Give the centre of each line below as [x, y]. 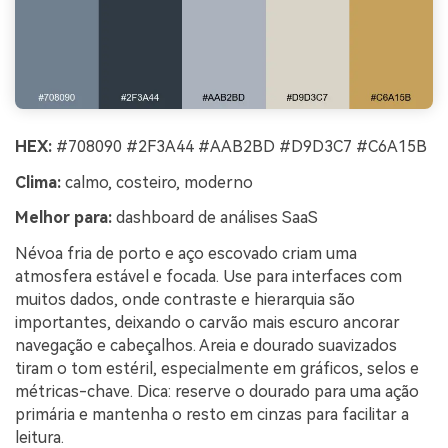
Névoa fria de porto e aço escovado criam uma [186, 254]
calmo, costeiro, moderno [157, 182]
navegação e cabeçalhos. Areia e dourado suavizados [206, 346]
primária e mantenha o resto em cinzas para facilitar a [212, 415]
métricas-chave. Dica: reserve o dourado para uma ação [217, 392]
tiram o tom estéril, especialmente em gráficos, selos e [217, 369]
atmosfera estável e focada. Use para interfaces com [208, 277]
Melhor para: [63, 218]
